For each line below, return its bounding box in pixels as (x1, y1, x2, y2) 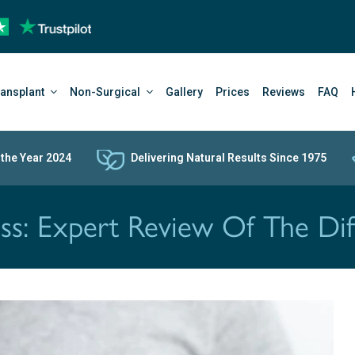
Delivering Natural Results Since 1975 (131, 151, 326, 164)
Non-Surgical (70, 86, 143, 98)
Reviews (262, 86, 305, 98)
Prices (216, 86, 250, 98)
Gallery (166, 86, 203, 98)
